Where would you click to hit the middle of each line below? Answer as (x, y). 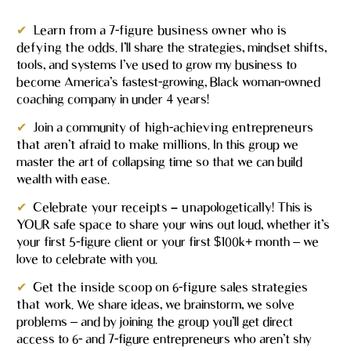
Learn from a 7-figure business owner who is (160, 30)
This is (295, 207)
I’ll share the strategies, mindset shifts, (223, 47)
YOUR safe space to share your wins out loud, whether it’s (174, 224)
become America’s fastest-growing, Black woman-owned (169, 81)
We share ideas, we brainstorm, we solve (186, 304)
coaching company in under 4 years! (113, 99)
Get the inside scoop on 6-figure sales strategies (171, 287)
